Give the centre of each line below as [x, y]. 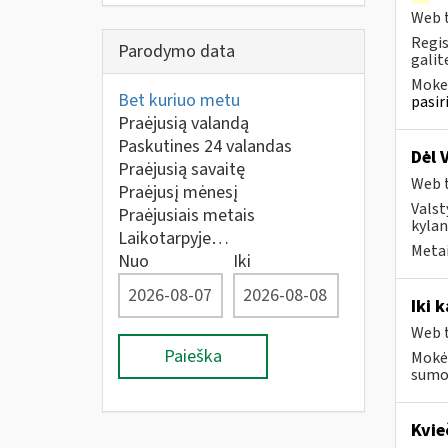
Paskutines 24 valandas [205, 146]
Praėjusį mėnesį [178, 192]
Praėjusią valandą [183, 123]
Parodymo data [176, 51]
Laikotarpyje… [173, 238]
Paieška [193, 356]
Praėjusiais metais [186, 215]
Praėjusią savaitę [181, 169]
